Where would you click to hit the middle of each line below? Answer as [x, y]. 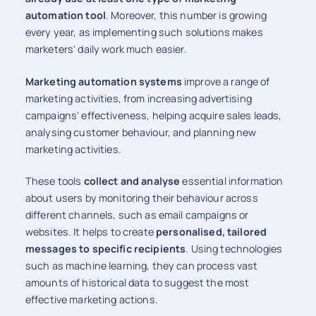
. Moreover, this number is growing [186, 16]
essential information [232, 181]
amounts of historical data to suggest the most [137, 283]
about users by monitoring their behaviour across [141, 198]
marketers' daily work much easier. [107, 49]
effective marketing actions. [92, 300]
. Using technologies [234, 249]
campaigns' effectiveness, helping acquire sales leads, [153, 115]
